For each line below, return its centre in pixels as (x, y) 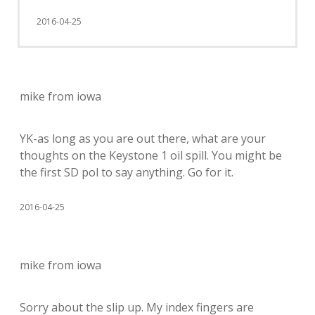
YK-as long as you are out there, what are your (143, 138)
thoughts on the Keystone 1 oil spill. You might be (151, 155)
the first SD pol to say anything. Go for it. (127, 172)
